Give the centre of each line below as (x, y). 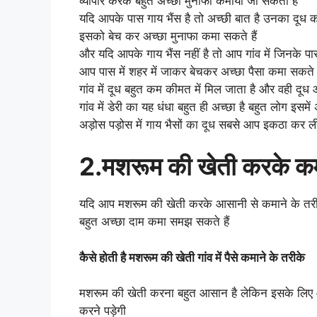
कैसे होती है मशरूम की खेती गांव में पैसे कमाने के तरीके (192, 257)
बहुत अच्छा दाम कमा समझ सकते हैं (154, 222)
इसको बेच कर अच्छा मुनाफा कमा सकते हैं (168, 36)
